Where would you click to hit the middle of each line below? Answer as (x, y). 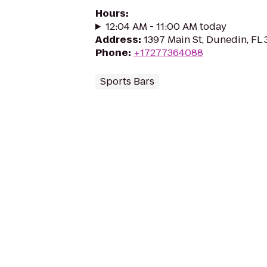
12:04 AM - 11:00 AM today (166, 27)
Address (117, 40)
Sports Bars (127, 81)
